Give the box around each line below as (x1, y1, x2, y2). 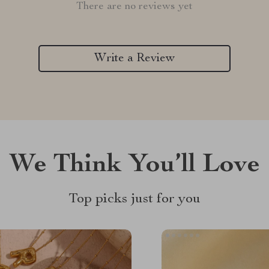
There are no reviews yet (76, 1, 193, 12)
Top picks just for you (68, 192, 201, 207)
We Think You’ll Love (9, 153, 260, 179)
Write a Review (94, 52, 175, 65)
